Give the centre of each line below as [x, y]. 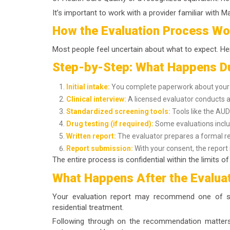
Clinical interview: [96, 99]
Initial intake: [88, 87]
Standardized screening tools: [118, 112]
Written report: [91, 136]
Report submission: [100, 149]
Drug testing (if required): [110, 124]
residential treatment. [88, 207]
